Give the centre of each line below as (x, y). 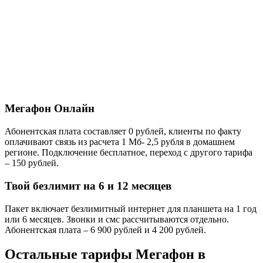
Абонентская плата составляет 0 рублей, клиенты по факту (123, 131)
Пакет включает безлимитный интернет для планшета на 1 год (131, 208)
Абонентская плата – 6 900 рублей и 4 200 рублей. (105, 230)
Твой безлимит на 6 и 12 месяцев (88, 186)
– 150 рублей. (32, 163)
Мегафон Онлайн (50, 109)
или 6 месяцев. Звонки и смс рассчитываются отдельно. (117, 219)
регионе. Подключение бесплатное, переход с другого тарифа (129, 153)
